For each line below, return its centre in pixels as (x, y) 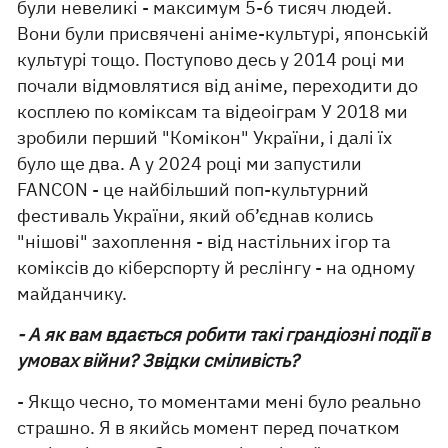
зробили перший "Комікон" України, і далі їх (205, 138)
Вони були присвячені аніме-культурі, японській (223, 34)
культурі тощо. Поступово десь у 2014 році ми (211, 60)
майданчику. (72, 294)
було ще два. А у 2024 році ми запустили (190, 164)
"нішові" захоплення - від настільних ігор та (204, 242)
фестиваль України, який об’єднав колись (195, 216)
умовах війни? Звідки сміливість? (158, 361)
